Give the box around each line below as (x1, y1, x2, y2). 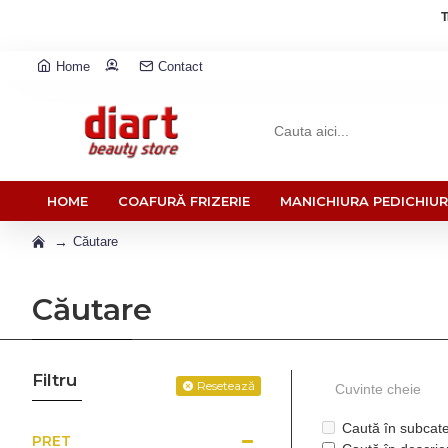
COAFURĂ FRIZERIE (118, 192, 250, 209)
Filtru (32, 370, 77, 390)
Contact (158, 58, 203, 74)
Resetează (197, 377, 255, 393)
